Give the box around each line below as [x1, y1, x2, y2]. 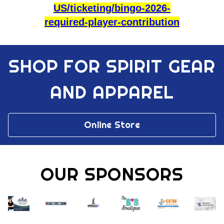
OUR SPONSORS [40, 162, 184, 185]
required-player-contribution [44, 16, 179, 27]
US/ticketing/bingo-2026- [53, 2, 170, 13]
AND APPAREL [49, 80, 174, 103]
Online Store [84, 118, 140, 130]
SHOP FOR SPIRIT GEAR [8, 54, 216, 77]
